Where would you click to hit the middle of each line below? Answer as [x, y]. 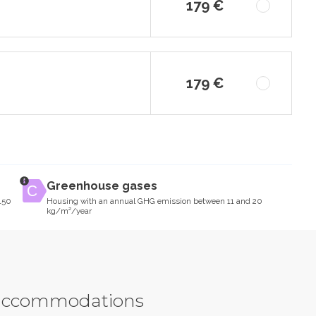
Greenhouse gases [102, 186]
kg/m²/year [69, 211]
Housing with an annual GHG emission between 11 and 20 [155, 201]
